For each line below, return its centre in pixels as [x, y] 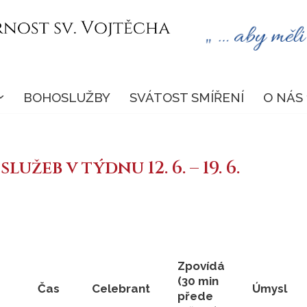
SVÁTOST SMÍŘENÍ [186, 97]
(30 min [198, 281]
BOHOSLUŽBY [66, 97]
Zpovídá [201, 266]
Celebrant [121, 288]
